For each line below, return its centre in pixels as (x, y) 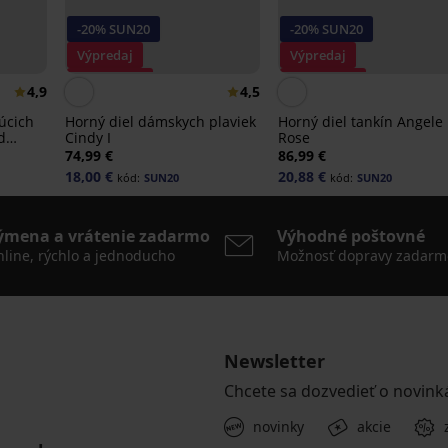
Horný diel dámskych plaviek (160, 122)
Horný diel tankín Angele (360, 122)
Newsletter (274, 361)
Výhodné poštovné (351, 236)
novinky (278, 427)
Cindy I (87, 138)
